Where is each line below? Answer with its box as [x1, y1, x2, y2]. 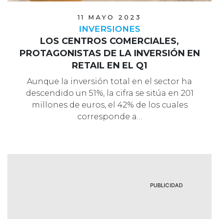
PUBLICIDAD [150, 181, 183, 189]
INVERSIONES [79, 23, 140, 34]
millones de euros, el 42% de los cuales [31, 100, 188, 109]
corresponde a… [77, 111, 142, 121]
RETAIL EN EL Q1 [72, 60, 147, 71]
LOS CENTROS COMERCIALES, [40, 35, 179, 46]
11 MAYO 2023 [77, 13, 142, 21]
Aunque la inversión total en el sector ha [27, 76, 192, 86]
